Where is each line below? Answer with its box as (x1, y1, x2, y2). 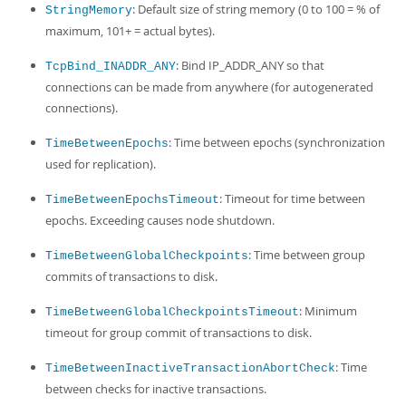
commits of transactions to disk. (45, 268, 217, 285)
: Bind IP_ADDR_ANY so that (176, 57, 324, 73)
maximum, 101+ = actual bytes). (45, 23, 215, 39)
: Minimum (299, 303, 357, 319)
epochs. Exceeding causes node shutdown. (45, 212, 275, 228)
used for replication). (45, 156, 156, 172)
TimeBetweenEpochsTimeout (45, 193, 219, 207)
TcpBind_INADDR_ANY (45, 60, 176, 73)
